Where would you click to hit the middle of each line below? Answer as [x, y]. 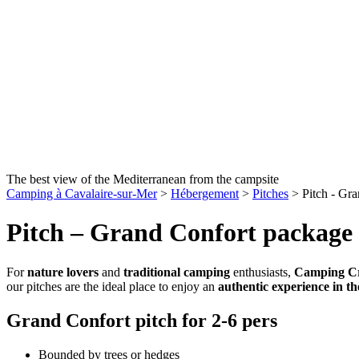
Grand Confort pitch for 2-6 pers [142, 320]
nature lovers [63, 272]
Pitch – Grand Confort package [179, 233]
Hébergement [205, 194]
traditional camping [177, 272]
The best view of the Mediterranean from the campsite [143, 179]
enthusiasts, [262, 272]
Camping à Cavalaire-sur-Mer [82, 194]
